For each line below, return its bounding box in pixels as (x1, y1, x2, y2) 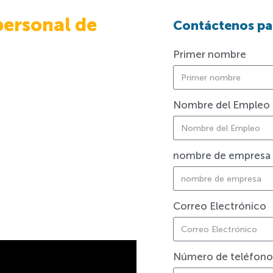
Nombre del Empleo (173, 99, 270, 112)
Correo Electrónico (173, 200, 266, 213)
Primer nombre (173, 48, 246, 61)
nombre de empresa (173, 149, 271, 162)
